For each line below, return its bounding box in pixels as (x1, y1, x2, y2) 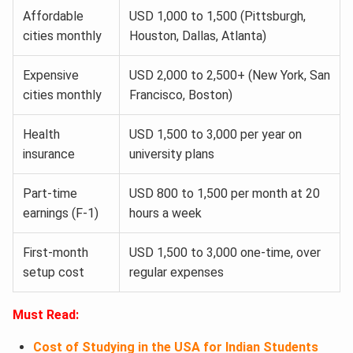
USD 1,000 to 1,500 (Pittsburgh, (129, 8, 306, 24)
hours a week (129, 205, 202, 221)
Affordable (23, 8, 84, 24)
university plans (129, 146, 214, 162)
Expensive (23, 67, 79, 83)
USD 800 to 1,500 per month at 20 (129, 185, 320, 201)
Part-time (23, 185, 77, 201)
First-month (23, 244, 88, 260)
